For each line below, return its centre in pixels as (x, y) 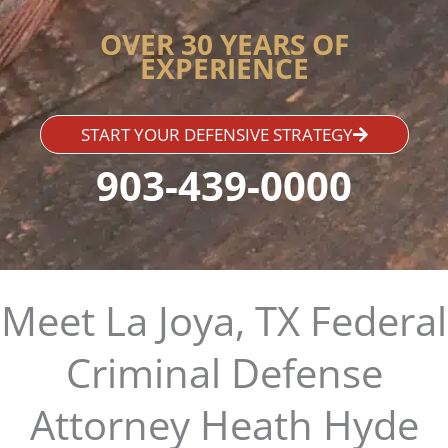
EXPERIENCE (224, 67)
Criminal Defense (224, 372)
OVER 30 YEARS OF (224, 43)
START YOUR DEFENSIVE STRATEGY (216, 134)
